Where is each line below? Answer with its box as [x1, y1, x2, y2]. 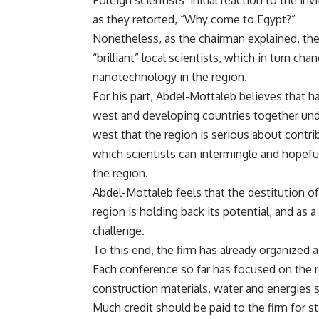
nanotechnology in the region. [93, 70, 247, 85]
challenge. [93, 224, 145, 239]
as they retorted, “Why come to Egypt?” [93, 12, 296, 27]
